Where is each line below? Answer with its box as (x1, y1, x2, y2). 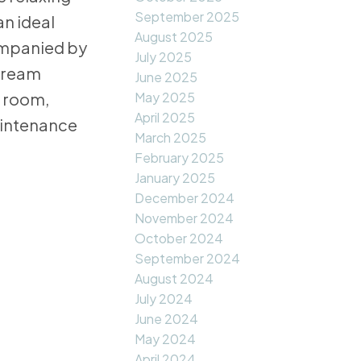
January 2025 (135, 169, 216, 187)
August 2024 (135, 270, 214, 288)
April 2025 (135, 109, 196, 127)
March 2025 (135, 129, 207, 147)
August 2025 (135, 28, 214, 46)
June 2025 (135, 68, 198, 86)
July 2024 (135, 290, 193, 308)
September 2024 (135, 250, 241, 268)
